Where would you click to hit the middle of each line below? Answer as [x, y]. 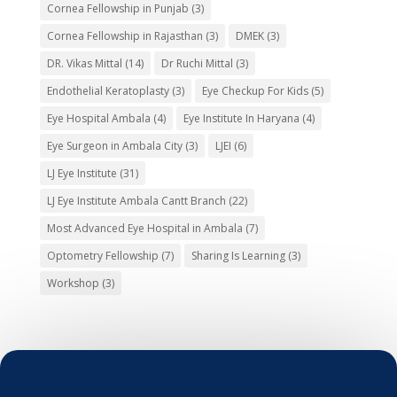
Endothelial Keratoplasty [108, 90]
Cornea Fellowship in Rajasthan [125, 35]
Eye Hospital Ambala [98, 118]
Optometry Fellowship [102, 255]
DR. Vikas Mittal [84, 63]
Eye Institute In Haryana [241, 118]
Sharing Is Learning [238, 255]
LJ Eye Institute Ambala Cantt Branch [136, 200]
